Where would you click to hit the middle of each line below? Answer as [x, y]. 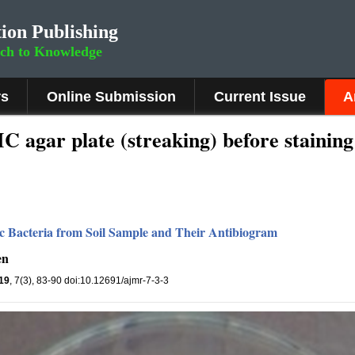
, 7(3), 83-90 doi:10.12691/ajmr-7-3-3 [89, 280]
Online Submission [111, 97]
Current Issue [260, 97]
